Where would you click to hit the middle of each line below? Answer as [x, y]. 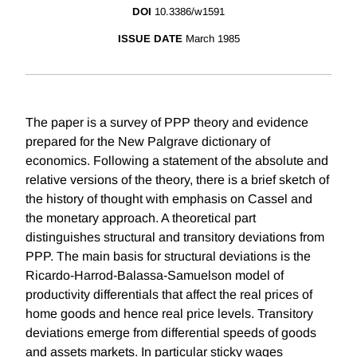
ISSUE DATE [150, 39]
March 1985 [212, 39]
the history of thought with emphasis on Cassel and [169, 199]
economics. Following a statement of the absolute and [177, 161]
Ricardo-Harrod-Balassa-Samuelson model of [155, 276]
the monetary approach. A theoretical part [141, 218]
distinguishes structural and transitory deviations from [175, 237]
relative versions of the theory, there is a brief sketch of [177, 180]
